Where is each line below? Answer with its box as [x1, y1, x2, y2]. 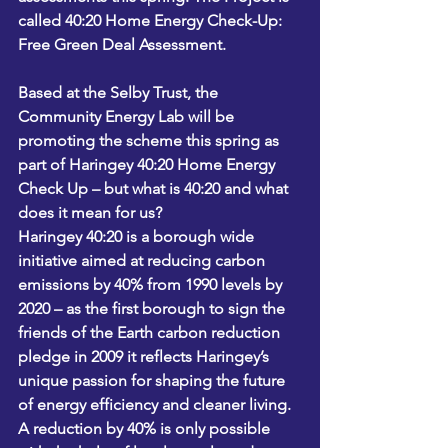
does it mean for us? [18, 203, 162, 222]
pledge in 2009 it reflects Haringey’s [18, 347, 273, 366]
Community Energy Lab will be [18, 107, 238, 126]
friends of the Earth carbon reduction [18, 323, 284, 342]
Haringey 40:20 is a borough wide [18, 227, 258, 246]
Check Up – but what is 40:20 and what [18, 179, 292, 198]
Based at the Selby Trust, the [18, 83, 222, 102]
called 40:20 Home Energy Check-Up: [18, 11, 286, 30]
